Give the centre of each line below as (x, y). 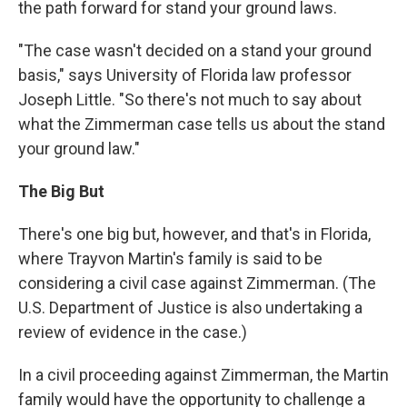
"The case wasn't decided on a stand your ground (195, 50)
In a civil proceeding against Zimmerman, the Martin (203, 375)
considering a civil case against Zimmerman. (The (197, 283)
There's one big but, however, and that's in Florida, (194, 234)
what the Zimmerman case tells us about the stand (202, 124)
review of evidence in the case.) (133, 332)
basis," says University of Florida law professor (185, 75)
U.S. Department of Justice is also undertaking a (190, 308)
